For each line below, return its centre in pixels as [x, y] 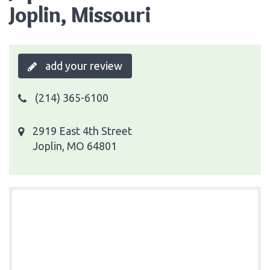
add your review [83, 65]
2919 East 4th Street [82, 130]
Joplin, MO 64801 [75, 146]
